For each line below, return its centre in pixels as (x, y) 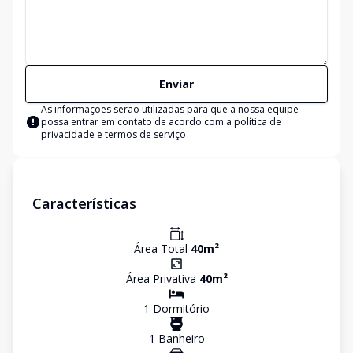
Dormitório (180, 308)
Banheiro (180, 338)
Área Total (162, 249)
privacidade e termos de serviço (113, 134)
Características (84, 203)
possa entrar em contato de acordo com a (137, 122)
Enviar (176, 84)
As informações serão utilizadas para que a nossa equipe (170, 109)
